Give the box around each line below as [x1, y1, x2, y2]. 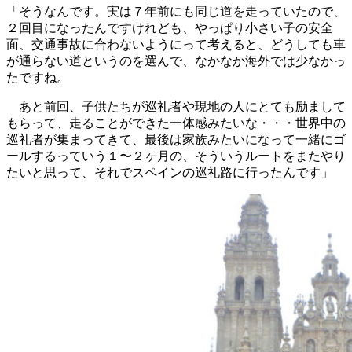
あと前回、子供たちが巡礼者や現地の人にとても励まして [6, 100, 346, 114]
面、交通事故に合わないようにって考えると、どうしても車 [6, 38, 346, 52]
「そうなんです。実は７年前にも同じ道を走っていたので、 [6, 5, 346, 19]
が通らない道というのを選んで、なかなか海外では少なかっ [6, 54, 346, 68]
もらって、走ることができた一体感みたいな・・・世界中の [6, 116, 346, 130]
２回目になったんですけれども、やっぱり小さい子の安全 [6, 21, 333, 35]
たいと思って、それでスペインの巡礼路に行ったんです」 [6, 166, 333, 180]
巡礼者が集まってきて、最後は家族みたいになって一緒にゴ [6, 133, 346, 147]
